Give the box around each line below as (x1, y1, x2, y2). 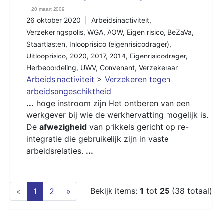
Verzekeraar (139, 63, 178, 72)
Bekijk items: (90, 185, 140, 196)
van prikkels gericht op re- (87, 121, 189, 132)
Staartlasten (26, 39, 65, 48)
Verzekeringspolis (26, 27, 83, 36)
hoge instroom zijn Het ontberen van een (34, 98, 190, 108)
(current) (36, 185, 69, 196)
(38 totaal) (169, 185, 212, 196)
